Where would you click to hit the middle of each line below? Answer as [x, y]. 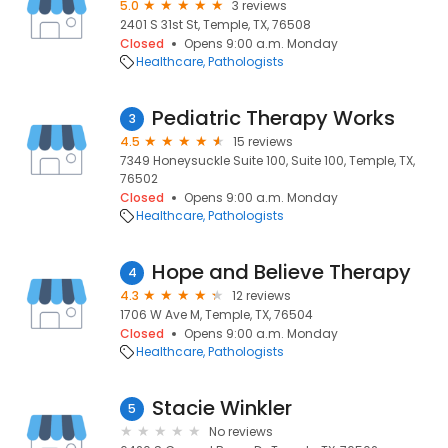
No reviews [241, 431]
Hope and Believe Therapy [281, 272]
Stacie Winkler [222, 408]
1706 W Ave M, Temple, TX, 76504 [216, 314]
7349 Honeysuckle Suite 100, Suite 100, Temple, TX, [267, 160]
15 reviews [263, 141]
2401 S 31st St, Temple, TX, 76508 [215, 24]
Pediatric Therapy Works [273, 118]
